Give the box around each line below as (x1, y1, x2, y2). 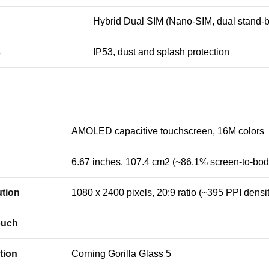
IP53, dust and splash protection (93, 47, 229, 57)
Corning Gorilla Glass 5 (71, 249, 171, 259)
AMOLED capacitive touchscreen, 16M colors (71, 126, 264, 136)
